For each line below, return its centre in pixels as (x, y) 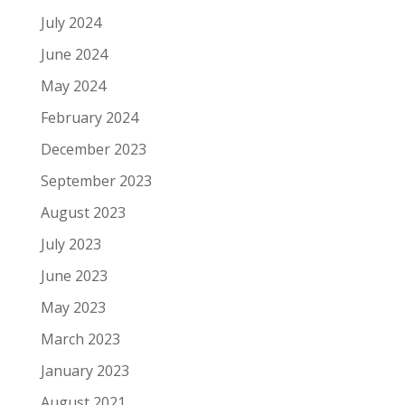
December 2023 (93, 149)
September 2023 (96, 180)
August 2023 (83, 212)
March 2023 (80, 339)
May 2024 (73, 85)
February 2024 (89, 117)
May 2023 (73, 307)
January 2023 (85, 370)
